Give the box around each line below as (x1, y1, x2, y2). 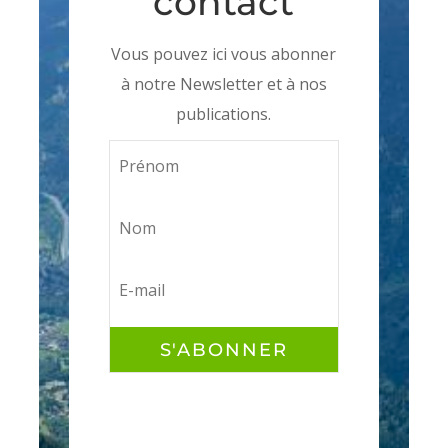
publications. (176, 103, 272, 126)
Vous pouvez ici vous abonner (111, 43, 337, 66)
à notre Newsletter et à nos (120, 73, 327, 96)
